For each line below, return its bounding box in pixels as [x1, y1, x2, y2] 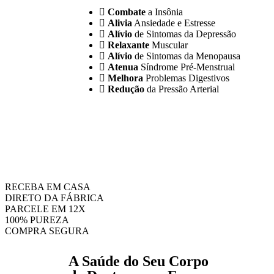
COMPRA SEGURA [5, 226, 89, 236]
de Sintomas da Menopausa [135, 51, 240, 61]
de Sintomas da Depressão [135, 29, 236, 39]
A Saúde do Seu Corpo [68, 253, 209, 269]
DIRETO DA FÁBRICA [5, 193, 104, 203]
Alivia [108, 18, 132, 28]
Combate [108, 7, 146, 17]
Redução [108, 84, 147, 94]
